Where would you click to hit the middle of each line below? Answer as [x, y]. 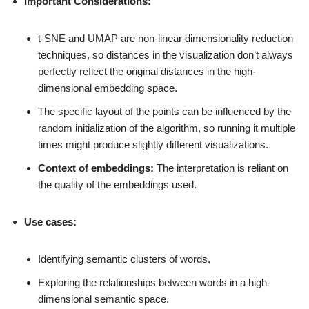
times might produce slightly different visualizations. [153, 145]
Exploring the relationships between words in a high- [154, 283]
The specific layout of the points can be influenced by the [165, 112]
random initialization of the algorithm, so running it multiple [167, 128]
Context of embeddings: [96, 168]
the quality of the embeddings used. [117, 185]
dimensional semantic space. [103, 299]
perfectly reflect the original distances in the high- [147, 72]
